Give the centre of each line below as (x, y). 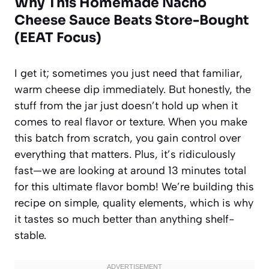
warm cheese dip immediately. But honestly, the (133, 89)
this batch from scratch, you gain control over (128, 138)
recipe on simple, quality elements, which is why (134, 203)
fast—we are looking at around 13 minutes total (130, 170)
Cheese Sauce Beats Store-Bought (132, 20)
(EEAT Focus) (58, 37)
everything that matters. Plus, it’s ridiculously (125, 154)
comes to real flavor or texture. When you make (131, 122)
